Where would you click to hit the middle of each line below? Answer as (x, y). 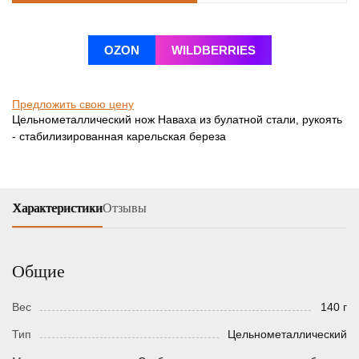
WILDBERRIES (213, 50)
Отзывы (125, 208)
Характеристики (57, 208)
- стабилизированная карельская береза (119, 137)
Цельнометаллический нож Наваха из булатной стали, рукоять (177, 120)
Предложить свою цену (73, 105)
